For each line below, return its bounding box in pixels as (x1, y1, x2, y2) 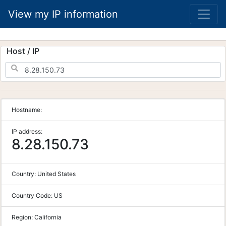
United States (37, 170, 76, 178)
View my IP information (8, 8, 118, 20)
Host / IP (7, 46, 39, 56)
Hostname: (12, 106, 42, 114)
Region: (12, 213, 34, 221)
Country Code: (12, 192, 54, 199)
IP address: (12, 128, 42, 135)
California (34, 213, 62, 221)
